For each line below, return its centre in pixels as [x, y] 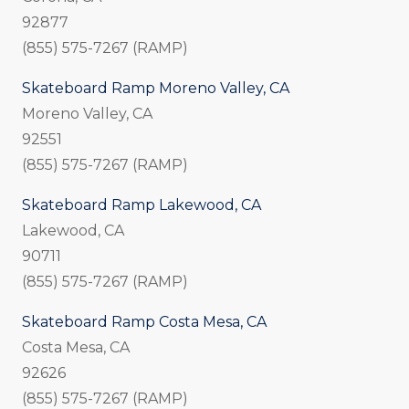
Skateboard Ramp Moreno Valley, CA [156, 89]
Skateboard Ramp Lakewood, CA [142, 205]
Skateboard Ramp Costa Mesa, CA [144, 322]
